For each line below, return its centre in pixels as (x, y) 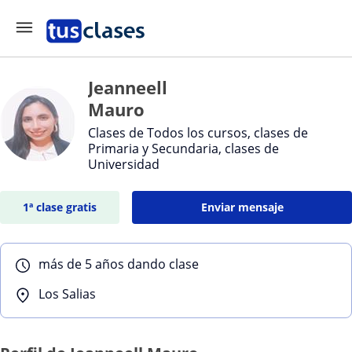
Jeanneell (128, 87)
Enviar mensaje (242, 207)
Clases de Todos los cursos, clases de (198, 133)
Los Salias (67, 294)
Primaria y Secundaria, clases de (183, 148)
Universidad (124, 164)
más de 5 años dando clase (119, 264)
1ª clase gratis (60, 207)
